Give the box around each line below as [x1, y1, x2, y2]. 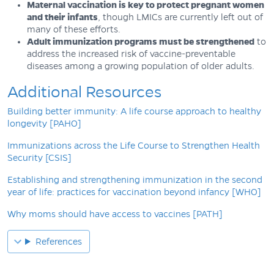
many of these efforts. [27, 24, 123, 35]
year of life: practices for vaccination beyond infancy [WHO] [7, 187, 261, 198]
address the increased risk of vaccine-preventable [27, 49, 235, 59]
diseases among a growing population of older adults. [27, 61, 257, 72]
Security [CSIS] [7, 153, 72, 163]
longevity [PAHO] [7, 119, 81, 129]
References [35, 237, 82, 247]
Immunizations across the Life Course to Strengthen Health [7, 141, 260, 151]
